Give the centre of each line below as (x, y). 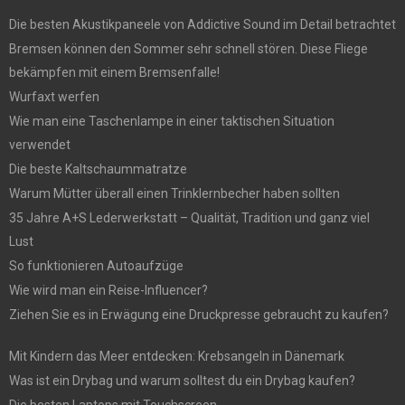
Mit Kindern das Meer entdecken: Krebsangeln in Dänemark (177, 356)
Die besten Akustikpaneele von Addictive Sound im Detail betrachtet (202, 24)
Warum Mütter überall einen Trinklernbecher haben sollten (174, 193)
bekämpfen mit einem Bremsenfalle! (114, 72)
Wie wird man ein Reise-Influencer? (108, 290)
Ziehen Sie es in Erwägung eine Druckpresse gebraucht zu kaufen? (199, 314)
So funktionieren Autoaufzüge (96, 265)
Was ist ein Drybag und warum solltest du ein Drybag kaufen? (182, 380)
